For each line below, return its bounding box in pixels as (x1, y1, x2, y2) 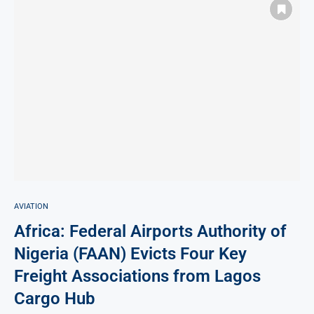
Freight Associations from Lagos (14, 266, 261, 287)
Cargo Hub (14, 289, 95, 309)
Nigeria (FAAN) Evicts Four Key (14, 244, 247, 264)
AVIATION (14, 202, 48, 212)
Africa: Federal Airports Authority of (14, 221, 287, 242)
